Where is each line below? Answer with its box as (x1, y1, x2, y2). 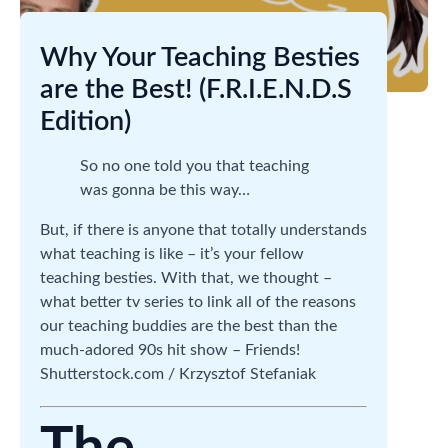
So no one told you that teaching (80, 158, 309, 174)
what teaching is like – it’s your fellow (40, 246, 304, 262)
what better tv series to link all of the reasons (40, 294, 356, 310)
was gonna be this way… (80, 182, 250, 198)
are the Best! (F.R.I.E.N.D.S (40, 76, 352, 103)
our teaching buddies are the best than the (40, 318, 337, 334)
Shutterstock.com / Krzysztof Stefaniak (40, 366, 316, 382)
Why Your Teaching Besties (40, 44, 360, 71)
